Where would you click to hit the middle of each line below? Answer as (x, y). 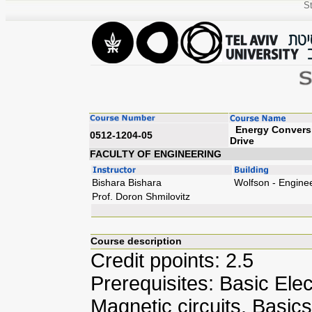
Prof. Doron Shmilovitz (141, 196)
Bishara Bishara (127, 182)
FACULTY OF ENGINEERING (156, 154)
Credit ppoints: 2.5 (172, 260)
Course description (136, 241)
